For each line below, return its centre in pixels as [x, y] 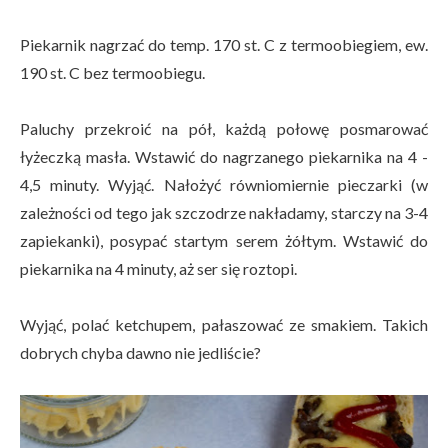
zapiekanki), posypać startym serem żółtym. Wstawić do [224, 240]
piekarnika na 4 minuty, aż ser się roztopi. [158, 268]
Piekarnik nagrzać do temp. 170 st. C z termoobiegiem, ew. [224, 44]
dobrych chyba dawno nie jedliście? [140, 352]
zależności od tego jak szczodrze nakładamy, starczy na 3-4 [224, 212]
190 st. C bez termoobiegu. [112, 72]
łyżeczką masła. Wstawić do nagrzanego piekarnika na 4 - [224, 156]
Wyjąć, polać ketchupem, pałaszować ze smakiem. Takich [224, 324]
